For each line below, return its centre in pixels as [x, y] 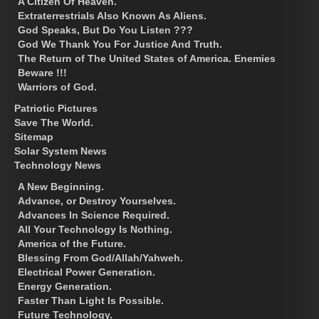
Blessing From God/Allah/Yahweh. [100, 257]
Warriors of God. [57, 87]
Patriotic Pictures [56, 108]
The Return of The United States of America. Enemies [147, 58]
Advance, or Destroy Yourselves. [97, 200]
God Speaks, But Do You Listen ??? [105, 30]
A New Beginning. [61, 186]
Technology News [58, 165]
